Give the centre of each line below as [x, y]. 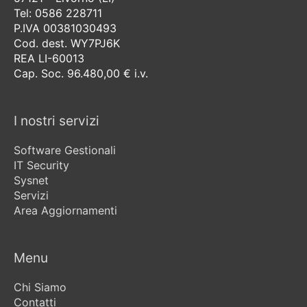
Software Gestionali [65, 150]
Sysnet [31, 180]
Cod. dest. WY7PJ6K [67, 43]
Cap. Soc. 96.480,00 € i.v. [81, 73]
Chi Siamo [40, 287]
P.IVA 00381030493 [65, 28]
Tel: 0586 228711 [58, 13]
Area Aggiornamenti [65, 210]
